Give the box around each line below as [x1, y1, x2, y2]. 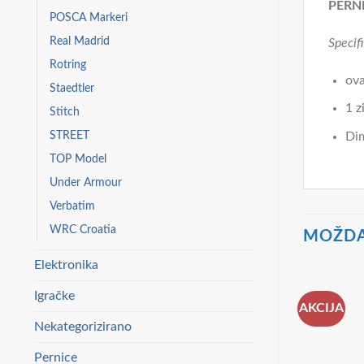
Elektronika [34, 258, 98, 271]
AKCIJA [299, 301, 344, 314]
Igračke [34, 288, 75, 302]
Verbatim [50, 199, 95, 212]
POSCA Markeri [50, 11, 128, 24]
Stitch [50, 105, 80, 118]
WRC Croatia [50, 223, 116, 236]
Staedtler [50, 81, 94, 94]
